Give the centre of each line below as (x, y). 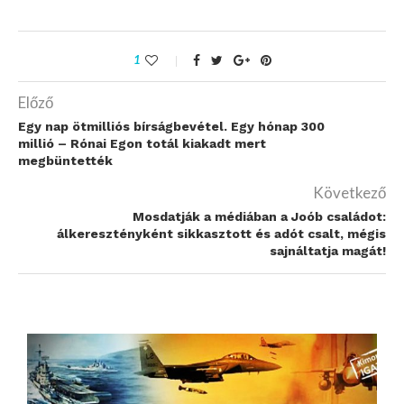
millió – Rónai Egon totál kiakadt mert (142, 144)
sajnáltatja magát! (328, 251)
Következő (349, 193)
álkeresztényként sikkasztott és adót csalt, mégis (221, 234)
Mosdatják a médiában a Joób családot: (259, 217)
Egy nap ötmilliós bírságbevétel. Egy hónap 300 (171, 127)
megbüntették (65, 161)
